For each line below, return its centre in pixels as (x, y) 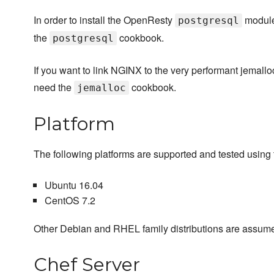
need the (54, 87)
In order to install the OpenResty (104, 20)
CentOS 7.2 (70, 201)
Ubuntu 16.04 (74, 185)
